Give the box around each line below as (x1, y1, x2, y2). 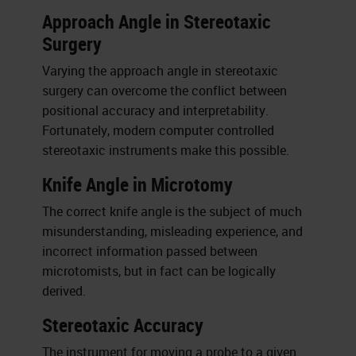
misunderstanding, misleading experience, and (42, 222, 304, 240)
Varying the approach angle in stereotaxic (42, 62, 279, 79)
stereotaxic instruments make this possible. (42, 141, 290, 159)
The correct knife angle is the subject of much (42, 203, 303, 220)
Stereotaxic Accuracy (42, 312, 204, 338)
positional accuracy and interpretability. (42, 102, 269, 119)
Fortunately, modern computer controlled (42, 122, 275, 139)
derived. (42, 282, 87, 300)
